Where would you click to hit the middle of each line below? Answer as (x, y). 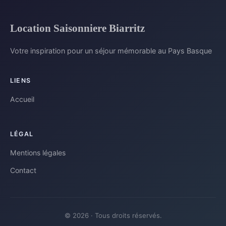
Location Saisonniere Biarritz (77, 28)
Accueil (22, 99)
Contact (23, 171)
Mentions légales (38, 153)
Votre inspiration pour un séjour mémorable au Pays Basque (111, 51)
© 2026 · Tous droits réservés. (113, 216)
